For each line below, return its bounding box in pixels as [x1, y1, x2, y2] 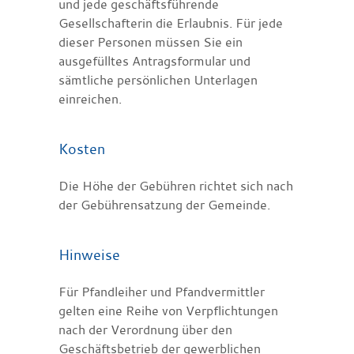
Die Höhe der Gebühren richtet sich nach [58, 176, 293, 194]
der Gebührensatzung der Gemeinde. [58, 195, 270, 213]
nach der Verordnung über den [58, 320, 232, 338]
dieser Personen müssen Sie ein [58, 32, 243, 51]
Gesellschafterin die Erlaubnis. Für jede [58, 13, 283, 32]
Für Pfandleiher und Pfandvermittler [58, 282, 265, 300]
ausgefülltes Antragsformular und [58, 51, 250, 70]
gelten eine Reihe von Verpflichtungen [58, 301, 278, 319]
